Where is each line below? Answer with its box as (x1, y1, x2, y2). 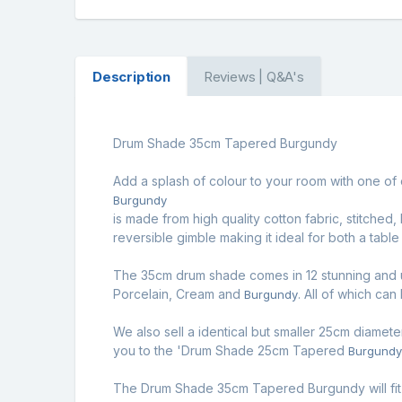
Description (92, 67, 170, 85)
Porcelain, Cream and (113, 285, 244, 301)
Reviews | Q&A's (203, 67, 304, 85)
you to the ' (113, 342, 181, 358)
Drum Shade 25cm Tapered (181, 342, 348, 358)
